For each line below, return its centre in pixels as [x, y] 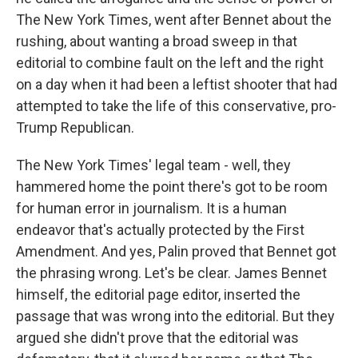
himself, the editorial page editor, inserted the [158, 294]
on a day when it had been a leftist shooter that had [177, 84]
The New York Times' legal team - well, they [153, 165]
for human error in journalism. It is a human [151, 208]
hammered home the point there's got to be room [172, 187]
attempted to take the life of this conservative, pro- [176, 106]
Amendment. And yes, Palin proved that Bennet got [176, 251]
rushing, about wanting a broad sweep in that [157, 41]
